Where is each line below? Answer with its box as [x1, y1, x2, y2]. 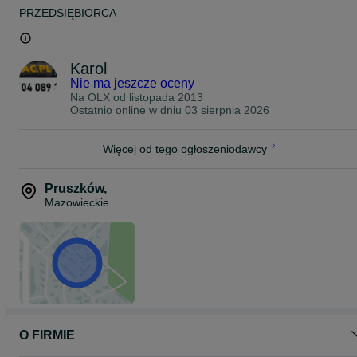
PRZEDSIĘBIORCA [19, 6, 116, 19]
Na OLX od [70, 90, 129, 104]
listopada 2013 [129, 90, 203, 104]
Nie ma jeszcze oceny [70, 76, 194, 90]
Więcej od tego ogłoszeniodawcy [103, 142, 267, 155]
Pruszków [45, 181, 104, 195]
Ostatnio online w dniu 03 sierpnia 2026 [70, 103, 269, 116]
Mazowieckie [45, 195, 109, 209]
